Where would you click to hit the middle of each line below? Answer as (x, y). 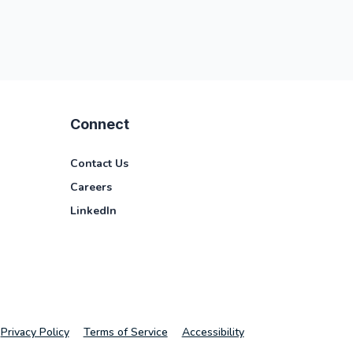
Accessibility (213, 333)
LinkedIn (94, 210)
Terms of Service (125, 333)
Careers (91, 187)
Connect (100, 124)
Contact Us (100, 163)
